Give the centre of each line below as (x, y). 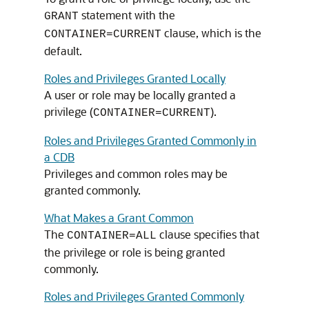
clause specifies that (208, 234)
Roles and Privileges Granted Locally (135, 78)
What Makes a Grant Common (119, 218)
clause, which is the (211, 33)
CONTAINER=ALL (112, 236)
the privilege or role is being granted (134, 252)
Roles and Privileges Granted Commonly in (150, 140)
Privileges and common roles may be (136, 173)
